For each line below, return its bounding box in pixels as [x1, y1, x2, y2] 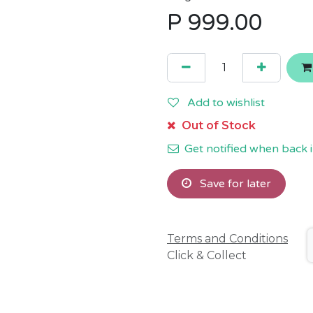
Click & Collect [167, 249, 247, 263]
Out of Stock [179, 119, 256, 132]
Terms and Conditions [167, 232, 288, 246]
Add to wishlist [187, 96, 265, 110]
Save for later [197, 177, 271, 191]
